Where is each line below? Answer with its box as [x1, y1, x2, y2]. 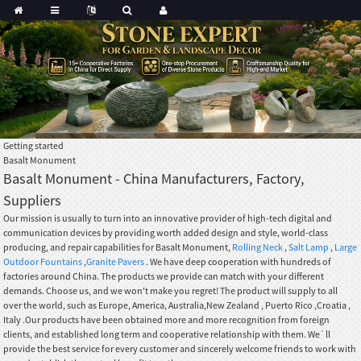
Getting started [3, 139, 64, 151]
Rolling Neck [232, 240, 284, 253]
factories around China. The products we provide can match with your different [3, 269, 325, 282]
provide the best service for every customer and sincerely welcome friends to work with [3, 342, 357, 355]
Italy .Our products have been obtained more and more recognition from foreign [3, 313, 330, 326]
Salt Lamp [288, 240, 330, 253]
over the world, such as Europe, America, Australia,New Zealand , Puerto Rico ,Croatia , [3, 298, 351, 311]
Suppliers [3, 190, 62, 210]
